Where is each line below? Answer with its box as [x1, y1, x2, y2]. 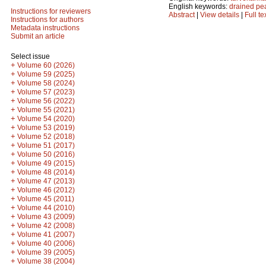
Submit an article [11, 32, 65, 40]
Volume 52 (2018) [17, 132, 75, 141]
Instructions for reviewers [11, 7, 91, 15]
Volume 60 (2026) [17, 61, 75, 69]
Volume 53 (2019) [17, 123, 75, 132]
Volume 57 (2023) [17, 88, 75, 96]
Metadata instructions [11, 24, 80, 32]
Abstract [169, 10, 195, 19]
